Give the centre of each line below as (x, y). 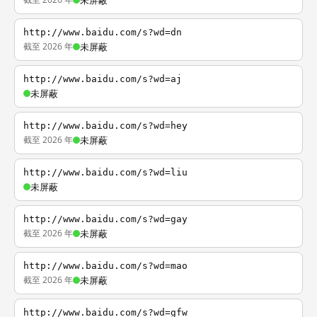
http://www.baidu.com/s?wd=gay (105, 219)
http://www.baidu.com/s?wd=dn (103, 32)
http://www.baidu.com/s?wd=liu (105, 172)
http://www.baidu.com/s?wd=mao (105, 266)
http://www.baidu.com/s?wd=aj (103, 79)
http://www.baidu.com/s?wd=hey (105, 126)
